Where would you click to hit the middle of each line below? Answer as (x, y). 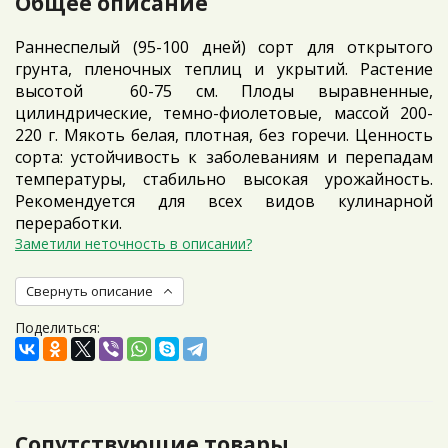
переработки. (70, 223)
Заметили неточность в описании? (133, 243)
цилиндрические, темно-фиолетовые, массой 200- (224, 113)
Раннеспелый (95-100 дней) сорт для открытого (224, 47)
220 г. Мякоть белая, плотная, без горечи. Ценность (224, 135)
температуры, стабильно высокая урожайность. (224, 179)
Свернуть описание (89, 291)
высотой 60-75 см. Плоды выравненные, (224, 91)
